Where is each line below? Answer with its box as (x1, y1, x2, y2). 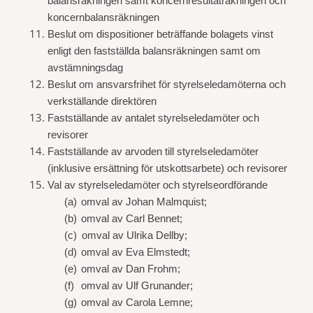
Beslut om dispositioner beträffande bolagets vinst (48, 29, 273, 40)
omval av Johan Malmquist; (81, 196, 208, 208)
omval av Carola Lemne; (81, 297, 194, 308)
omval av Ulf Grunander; (81, 280, 194, 291)
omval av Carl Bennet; (81, 213, 183, 224)
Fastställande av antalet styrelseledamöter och (48, 112, 259, 124)
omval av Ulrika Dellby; (81, 230, 187, 241)
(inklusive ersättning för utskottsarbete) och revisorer (48, 163, 287, 174)
